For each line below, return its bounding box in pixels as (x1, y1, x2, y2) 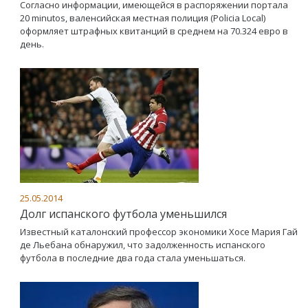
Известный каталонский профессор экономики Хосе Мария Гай (20, 225, 298, 238)
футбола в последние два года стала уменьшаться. (20, 251, 245, 264)
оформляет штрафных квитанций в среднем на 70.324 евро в (20, 24, 288, 37)
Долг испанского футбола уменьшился (20, 206, 227, 221)
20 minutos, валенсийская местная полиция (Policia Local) (20, 11, 265, 24)
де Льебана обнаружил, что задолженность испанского (20, 238, 265, 251)
